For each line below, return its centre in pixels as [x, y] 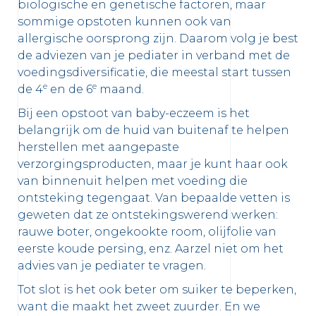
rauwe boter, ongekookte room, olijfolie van [147, 232]
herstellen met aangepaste [98, 147]
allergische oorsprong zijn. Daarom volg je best [158, 39]
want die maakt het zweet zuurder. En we [139, 307]
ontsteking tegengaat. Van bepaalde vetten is [154, 198]
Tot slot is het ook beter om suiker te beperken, [157, 290]
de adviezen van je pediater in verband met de [154, 56]
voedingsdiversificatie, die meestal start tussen [154, 73]
